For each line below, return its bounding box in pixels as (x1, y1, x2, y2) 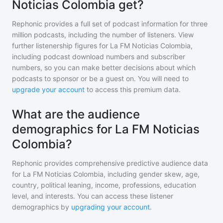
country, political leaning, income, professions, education (12, 181, 196, 189)
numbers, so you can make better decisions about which (12, 63, 196, 72)
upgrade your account (12, 85, 85, 94)
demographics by (12, 203, 69, 211)
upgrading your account (71, 203, 150, 211)
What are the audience (12, 107, 140, 121)
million (12, 30, 32, 39)
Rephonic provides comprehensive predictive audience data (12, 159, 208, 167)
